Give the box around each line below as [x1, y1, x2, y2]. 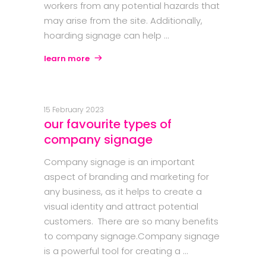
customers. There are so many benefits [44, 215, 218, 228]
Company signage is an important [44, 156, 195, 169]
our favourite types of [44, 116, 172, 133]
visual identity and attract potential [44, 200, 198, 213]
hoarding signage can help [44, 29, 164, 42]
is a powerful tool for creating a [44, 245, 183, 258]
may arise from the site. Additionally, [44, 14, 202, 27]
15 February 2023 [44, 104, 104, 115]
